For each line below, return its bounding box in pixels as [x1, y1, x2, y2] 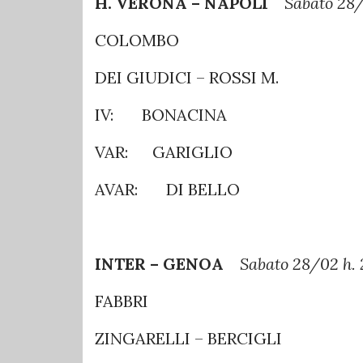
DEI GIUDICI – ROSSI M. [95, 66, 279, 88]
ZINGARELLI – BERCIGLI [95, 327, 282, 348]
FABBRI [95, 290, 148, 311]
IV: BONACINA [95, 104, 227, 125]
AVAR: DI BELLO [95, 178, 240, 199]
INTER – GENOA [95, 253, 240, 274]
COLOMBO [95, 29, 179, 50]
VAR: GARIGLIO [95, 141, 233, 162]
